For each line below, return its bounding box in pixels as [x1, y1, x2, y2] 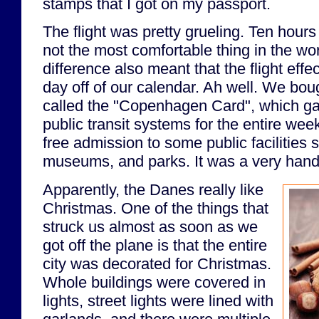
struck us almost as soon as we [43, 217, 258, 236]
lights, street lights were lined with [43, 291, 273, 310]
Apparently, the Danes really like [43, 180, 263, 199]
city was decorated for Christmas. [43, 254, 271, 273]
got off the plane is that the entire [43, 236, 267, 254]
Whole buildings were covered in [43, 273, 266, 291]
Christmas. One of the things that [43, 199, 268, 217]
